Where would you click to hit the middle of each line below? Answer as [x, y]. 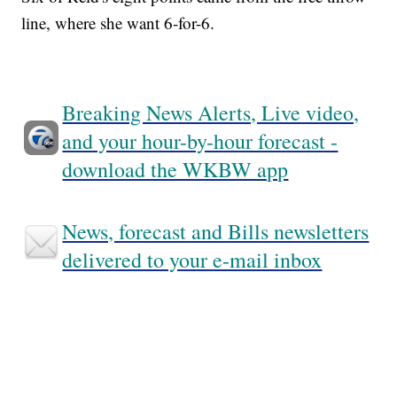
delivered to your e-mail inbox [192, 260]
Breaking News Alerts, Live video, [211, 113]
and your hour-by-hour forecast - [200, 141]
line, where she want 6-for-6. [118, 23]
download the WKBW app [175, 170]
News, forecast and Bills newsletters [216, 232]
